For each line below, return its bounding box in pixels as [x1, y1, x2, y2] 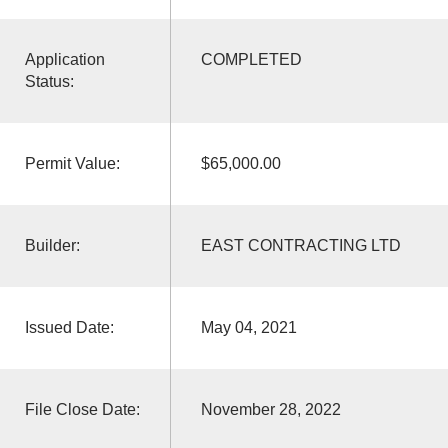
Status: [24, 72, 74, 90]
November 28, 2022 [200, 400, 341, 418]
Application [24, 50, 105, 68]
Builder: [24, 236, 80, 254]
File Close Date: [24, 400, 140, 418]
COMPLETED [200, 50, 302, 68]
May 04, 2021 [200, 318, 297, 336]
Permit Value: [24, 154, 120, 172]
